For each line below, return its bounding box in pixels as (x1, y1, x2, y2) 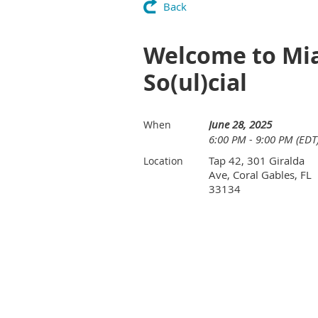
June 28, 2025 (209, 117, 272, 131)
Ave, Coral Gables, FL (209, 168, 312, 182)
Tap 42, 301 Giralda (209, 153, 305, 168)
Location (143, 154, 183, 168)
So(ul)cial (143, 67, 247, 98)
